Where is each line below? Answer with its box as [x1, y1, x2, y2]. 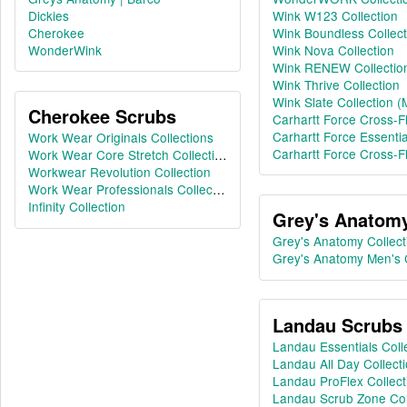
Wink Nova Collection [272, 40, 394, 59]
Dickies [27, 5, 69, 25]
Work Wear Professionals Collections [27, 180, 240, 199]
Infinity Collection [27, 197, 125, 216]
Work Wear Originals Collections [27, 128, 213, 147]
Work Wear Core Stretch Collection [27, 145, 229, 164]
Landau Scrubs [272, 311, 402, 338]
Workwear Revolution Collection [27, 163, 211, 182]
